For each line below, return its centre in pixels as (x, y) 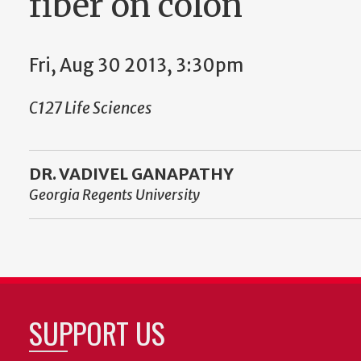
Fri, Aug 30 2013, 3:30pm (136, 65)
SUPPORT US (97, 333)
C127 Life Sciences (90, 108)
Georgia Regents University (114, 195)
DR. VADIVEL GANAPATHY (131, 174)
